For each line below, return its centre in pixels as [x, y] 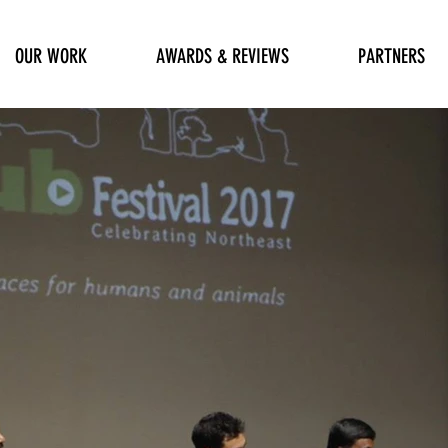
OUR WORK [51, 56]
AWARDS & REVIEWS [223, 56]
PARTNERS [392, 56]
